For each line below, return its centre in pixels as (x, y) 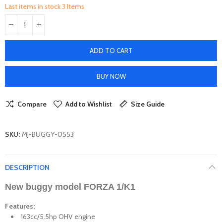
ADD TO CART (111, 50)
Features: (20, 206)
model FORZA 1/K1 (94, 187)
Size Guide (148, 104)
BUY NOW (111, 76)
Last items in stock (33, 6)
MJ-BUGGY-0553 (48, 134)
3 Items (73, 6)
